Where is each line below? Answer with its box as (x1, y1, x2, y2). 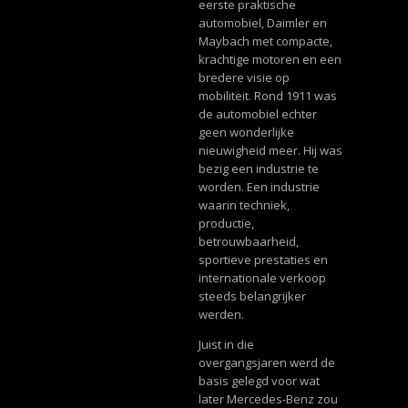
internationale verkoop (198, 269, 326, 286)
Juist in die (198, 335, 254, 352)
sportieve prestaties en (198, 250, 328, 268)
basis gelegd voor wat (198, 372, 320, 389)
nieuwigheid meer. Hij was (198, 141, 342, 158)
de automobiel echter (198, 105, 317, 122)
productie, (198, 214, 254, 231)
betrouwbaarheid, (198, 232, 299, 250)
